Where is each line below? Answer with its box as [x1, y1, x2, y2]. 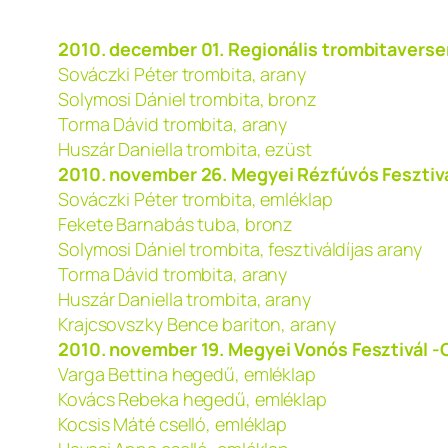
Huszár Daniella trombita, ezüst [58, 137, 312, 162]
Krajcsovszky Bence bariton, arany [58, 312, 336, 337]
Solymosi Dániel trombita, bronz [58, 87, 317, 112]
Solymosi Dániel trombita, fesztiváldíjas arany [58, 237, 423, 262]
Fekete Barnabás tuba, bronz [58, 212, 294, 237]
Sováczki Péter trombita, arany [58, 62, 306, 87]
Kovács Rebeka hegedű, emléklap [58, 387, 327, 412]
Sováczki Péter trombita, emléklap [58, 187, 333, 212]
